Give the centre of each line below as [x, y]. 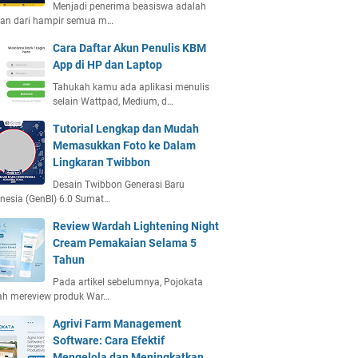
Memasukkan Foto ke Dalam [124, 145]
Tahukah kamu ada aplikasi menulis [131, 87]
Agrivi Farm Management [117, 324]
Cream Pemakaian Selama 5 [125, 243]
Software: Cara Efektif [109, 340]
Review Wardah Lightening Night [136, 226]
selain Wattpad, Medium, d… [113, 101]
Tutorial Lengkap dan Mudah [126, 129]
